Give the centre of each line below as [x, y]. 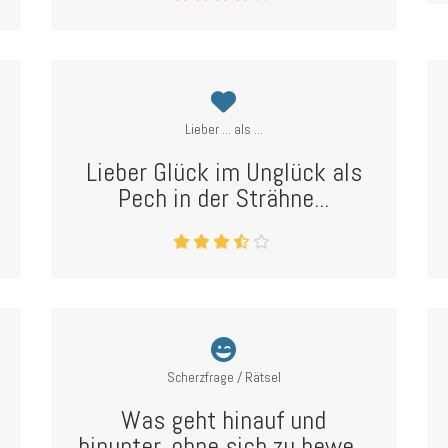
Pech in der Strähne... [224, 198]
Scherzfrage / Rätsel [223, 377]
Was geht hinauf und [224, 420]
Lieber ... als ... [223, 129]
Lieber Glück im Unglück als [223, 172]
